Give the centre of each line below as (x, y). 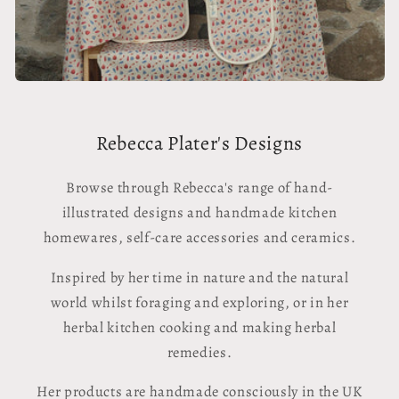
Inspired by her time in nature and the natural (199, 277)
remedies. (199, 352)
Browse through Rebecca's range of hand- (199, 188)
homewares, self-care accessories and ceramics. (199, 238)
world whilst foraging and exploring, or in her (199, 302)
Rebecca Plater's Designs (199, 144)
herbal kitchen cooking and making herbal (199, 327)
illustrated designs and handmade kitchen (199, 213)
